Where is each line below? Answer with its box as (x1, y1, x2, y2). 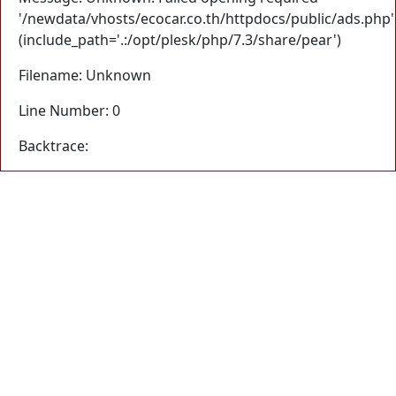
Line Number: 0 (19, 100, 120, 120)
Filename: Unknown (19, 65, 151, 85)
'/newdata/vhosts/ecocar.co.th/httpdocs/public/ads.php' (19, 8, 394, 28)
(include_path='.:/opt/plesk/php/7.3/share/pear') (19, 29, 341, 49)
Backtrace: (19, 135, 88, 156)
